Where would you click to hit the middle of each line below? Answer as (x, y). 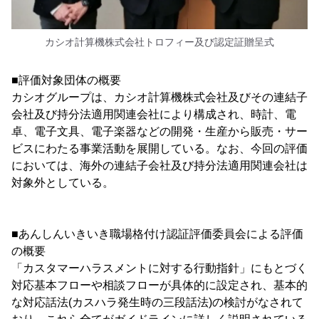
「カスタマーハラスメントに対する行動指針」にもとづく (159, 268)
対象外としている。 (63, 183)
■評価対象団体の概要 (66, 80)
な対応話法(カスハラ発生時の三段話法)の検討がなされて (157, 303)
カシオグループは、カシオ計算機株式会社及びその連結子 (159, 98)
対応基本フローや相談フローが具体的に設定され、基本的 (159, 286)
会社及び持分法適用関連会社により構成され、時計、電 (154, 115)
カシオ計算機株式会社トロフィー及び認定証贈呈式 (159, 42)
